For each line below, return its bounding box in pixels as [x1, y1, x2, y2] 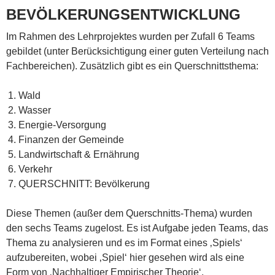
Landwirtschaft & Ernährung [18, 149, 139, 160]
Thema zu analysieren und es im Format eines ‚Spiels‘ [6, 237, 242, 248]
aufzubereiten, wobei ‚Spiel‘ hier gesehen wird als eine [6, 252, 244, 263]
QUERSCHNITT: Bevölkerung [18, 178, 150, 189]
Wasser [18, 104, 51, 115]
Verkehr [18, 163, 52, 174]
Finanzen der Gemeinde [18, 134, 124, 145]
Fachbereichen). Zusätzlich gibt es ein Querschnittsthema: [6, 60, 258, 71]
